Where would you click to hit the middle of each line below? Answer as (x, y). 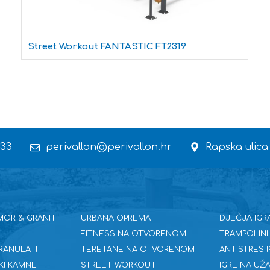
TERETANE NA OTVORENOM (137, 249)
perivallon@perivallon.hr (109, 147)
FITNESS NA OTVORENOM (133, 234)
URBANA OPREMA (115, 218)
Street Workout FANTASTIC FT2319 (107, 47)
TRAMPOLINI (243, 234)
